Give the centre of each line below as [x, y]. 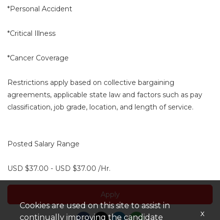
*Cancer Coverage [38, 58]
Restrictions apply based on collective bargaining [91, 82]
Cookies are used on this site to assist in [95, 206]
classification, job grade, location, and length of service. [100, 107]
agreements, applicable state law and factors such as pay [105, 95]
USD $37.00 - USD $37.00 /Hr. [59, 168]
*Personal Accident [40, 9]
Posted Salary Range [43, 144]
